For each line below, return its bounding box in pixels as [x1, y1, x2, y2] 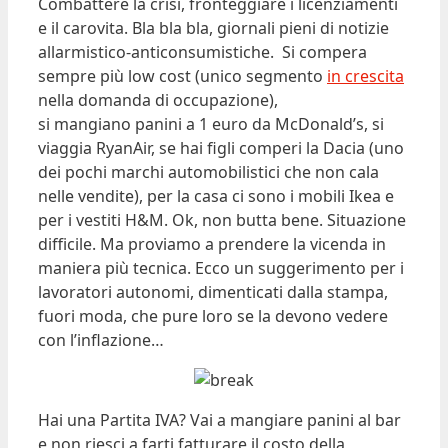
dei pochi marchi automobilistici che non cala [38, 161, 379, 184]
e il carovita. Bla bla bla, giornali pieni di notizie [38, 17, 389, 40]
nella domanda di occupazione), [38, 89, 278, 112]
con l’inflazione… [38, 329, 164, 352]
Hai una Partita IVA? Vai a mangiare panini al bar [38, 409, 401, 432]
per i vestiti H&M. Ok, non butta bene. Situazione [38, 209, 406, 232]
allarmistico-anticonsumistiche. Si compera [38, 41, 367, 64]
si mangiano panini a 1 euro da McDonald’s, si [38, 113, 384, 136]
